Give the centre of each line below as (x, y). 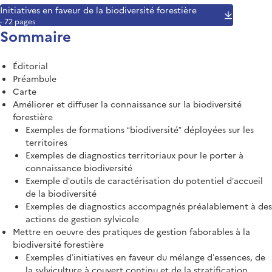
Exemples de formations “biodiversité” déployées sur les (140, 129)
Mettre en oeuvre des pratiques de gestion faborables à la (131, 231)
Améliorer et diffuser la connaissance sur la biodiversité (127, 104)
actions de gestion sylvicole (82, 218)
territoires (46, 142)
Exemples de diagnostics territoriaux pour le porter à (134, 155)
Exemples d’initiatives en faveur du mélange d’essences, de (145, 257)
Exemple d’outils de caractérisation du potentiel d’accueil (144, 180)
